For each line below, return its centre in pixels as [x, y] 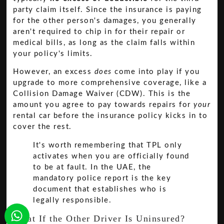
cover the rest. [42, 127]
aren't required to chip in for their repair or [99, 32]
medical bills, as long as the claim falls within [104, 43]
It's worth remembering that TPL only [108, 145]
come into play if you [156, 72]
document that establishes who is [100, 189]
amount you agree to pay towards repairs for [103, 105]
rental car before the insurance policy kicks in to [110, 116]
